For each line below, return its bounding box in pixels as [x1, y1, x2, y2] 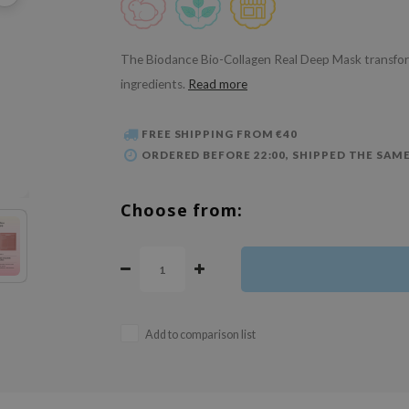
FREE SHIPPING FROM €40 [141, 128, 299, 141]
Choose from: [121, 199, 243, 222]
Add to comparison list [145, 328, 256, 342]
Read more [188, 76, 247, 91]
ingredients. [121, 76, 188, 91]
